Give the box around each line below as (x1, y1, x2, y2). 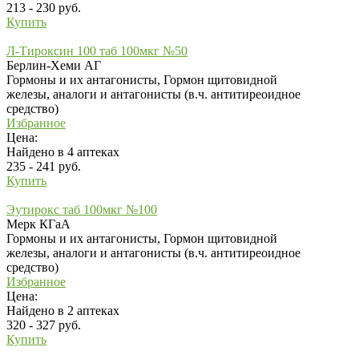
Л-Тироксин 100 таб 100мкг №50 (6, 43, 188, 58)
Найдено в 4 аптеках (6, 144, 119, 159)
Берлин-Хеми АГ (6, 58, 101, 72)
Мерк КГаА (6, 216, 71, 231)
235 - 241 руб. (6, 159, 81, 173)
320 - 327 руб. (6, 317, 81, 332)
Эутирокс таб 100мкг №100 (6, 202, 157, 216)
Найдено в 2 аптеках (6, 303, 119, 317)
